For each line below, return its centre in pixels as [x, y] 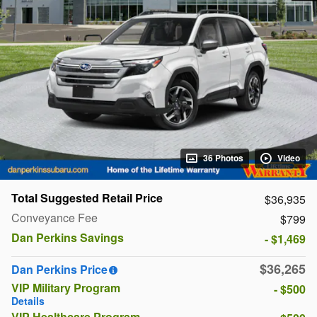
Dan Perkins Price [59, 269]
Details [28, 300]
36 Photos [223, 158]
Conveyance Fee [54, 217]
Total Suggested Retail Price [87, 197]
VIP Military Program [66, 287]
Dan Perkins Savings [68, 237]
